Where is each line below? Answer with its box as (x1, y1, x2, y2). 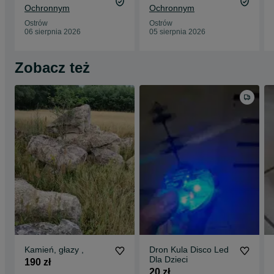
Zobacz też (15, 59, 90, 76)
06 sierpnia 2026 (24, 28, 81, 36)
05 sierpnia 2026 (149, 28, 206, 36)
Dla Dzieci (149, 254, 188, 264)
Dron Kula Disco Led (149, 245, 229, 254)
